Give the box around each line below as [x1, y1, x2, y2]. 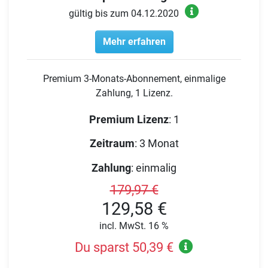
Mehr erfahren [102, 35, 166, 47]
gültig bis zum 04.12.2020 [69, 7, 179, 19]
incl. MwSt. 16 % [99, 220, 169, 232]
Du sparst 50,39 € [74, 239, 173, 255]
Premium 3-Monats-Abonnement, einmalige [42, 72, 226, 84]
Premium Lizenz [89, 112, 169, 126]
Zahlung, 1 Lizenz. [95, 87, 173, 99]
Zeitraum [89, 137, 135, 150]
